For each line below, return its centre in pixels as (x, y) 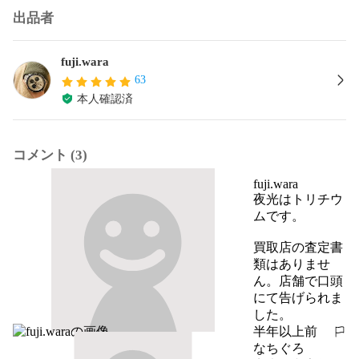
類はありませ (292, 264)
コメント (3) (50, 155)
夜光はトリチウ (298, 199)
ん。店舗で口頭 (298, 280)
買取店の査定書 (298, 247)
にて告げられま (298, 297)
